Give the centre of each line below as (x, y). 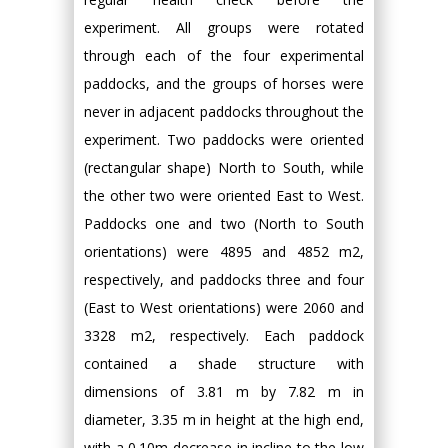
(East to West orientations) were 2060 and (224, 307)
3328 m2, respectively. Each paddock (224, 335)
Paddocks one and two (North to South (224, 223)
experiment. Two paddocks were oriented (224, 139)
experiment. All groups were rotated (224, 27)
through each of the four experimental (224, 55)
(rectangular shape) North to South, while (224, 167)
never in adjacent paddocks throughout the (224, 111)
